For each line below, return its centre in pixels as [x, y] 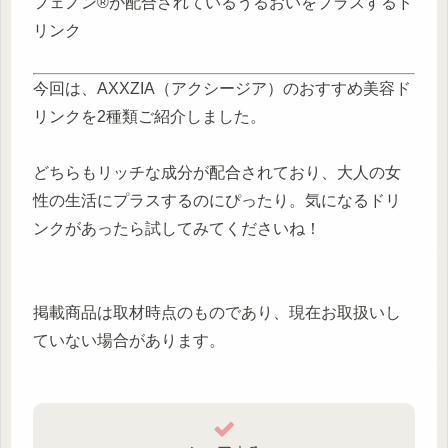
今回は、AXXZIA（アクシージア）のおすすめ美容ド [222, 88]
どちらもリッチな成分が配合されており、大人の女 [217, 172]
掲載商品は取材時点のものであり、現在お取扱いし [217, 312]
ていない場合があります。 [129, 340]
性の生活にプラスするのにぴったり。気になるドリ [217, 200]
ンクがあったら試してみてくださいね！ [177, 228]
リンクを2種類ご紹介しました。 [149, 116]
